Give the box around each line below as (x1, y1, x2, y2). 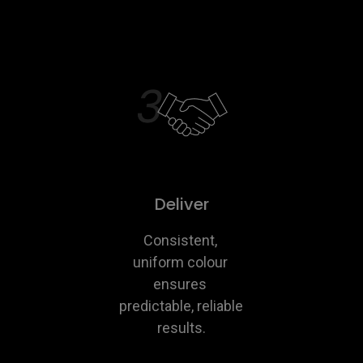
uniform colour (132, 254, 228, 271)
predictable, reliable (118, 297, 243, 315)
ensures (153, 275, 207, 293)
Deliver (154, 193, 209, 216)
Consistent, (143, 232, 217, 250)
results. (157, 319, 206, 337)
